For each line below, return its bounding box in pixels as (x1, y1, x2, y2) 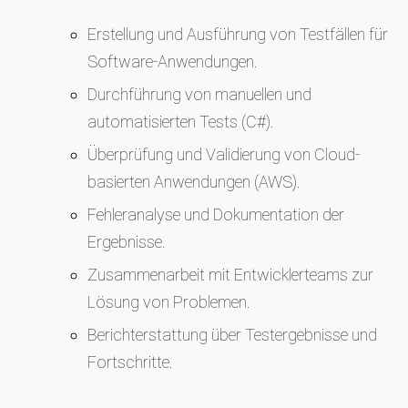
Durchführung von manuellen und (87, 85, 311, 104)
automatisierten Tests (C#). (87, 112, 274, 131)
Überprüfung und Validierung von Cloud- (87, 145, 360, 164)
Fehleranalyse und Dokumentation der (87, 205, 344, 224)
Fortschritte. (87, 352, 173, 372)
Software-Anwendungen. (87, 52, 258, 71)
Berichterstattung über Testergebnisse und (87, 325, 377, 344)
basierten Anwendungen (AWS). (87, 172, 301, 191)
